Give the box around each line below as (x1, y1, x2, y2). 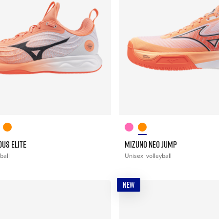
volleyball (146, 151, 172, 160)
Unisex (124, 151, 145, 160)
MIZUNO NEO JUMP (124, 138, 177, 150)
